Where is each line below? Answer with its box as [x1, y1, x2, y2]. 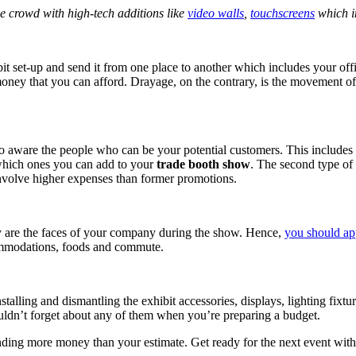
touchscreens [250, 6, 315, 21]
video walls [188, 6, 244, 21]
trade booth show [157, 157, 250, 172]
